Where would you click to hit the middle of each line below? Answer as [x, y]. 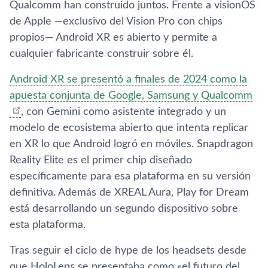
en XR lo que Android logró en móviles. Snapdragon [131, 144]
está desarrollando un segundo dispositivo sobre [124, 208]
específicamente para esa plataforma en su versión [130, 176]
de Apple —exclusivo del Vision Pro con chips [116, 21]
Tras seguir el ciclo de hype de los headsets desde [128, 250]
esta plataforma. [48, 225]
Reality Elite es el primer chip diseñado [101, 160]
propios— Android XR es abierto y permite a [113, 37]
